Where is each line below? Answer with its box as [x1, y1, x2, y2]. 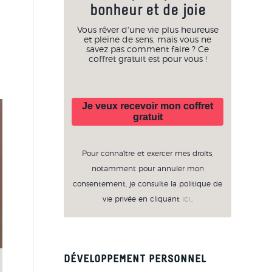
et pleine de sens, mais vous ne [84, 36, 212, 44]
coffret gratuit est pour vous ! [88, 55, 207, 64]
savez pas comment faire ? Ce [86, 46, 209, 54]
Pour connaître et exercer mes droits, [82, 149, 214, 157]
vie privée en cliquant [103, 195, 183, 203]
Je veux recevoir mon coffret [82, 100, 214, 111]
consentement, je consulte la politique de [73, 180, 223, 188]
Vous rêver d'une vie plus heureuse [76, 26, 219, 35]
